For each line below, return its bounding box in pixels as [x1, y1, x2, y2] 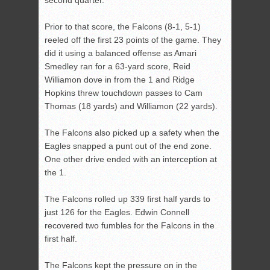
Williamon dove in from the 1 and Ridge [45, 75, 195, 85]
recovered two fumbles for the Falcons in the [45, 221, 215, 231]
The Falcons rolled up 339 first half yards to [45, 194, 210, 204]
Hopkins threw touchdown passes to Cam [45, 88, 202, 98]
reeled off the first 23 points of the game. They [45, 35, 221, 45]
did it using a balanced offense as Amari [45, 48, 196, 58]
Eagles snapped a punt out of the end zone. [45, 141, 212, 151]
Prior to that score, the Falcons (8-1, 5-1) [45, 22, 201, 32]
